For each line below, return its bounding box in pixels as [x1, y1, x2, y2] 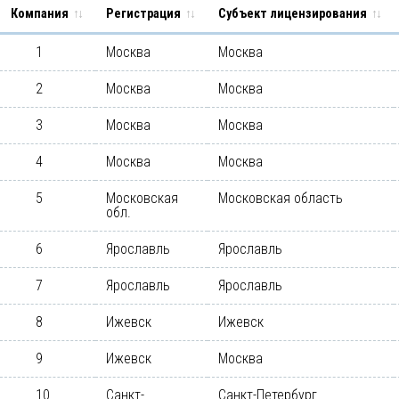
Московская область [218, 190, 343, 207]
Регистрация [106, 6, 181, 21]
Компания [11, 6, 69, 21]
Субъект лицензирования [218, 6, 367, 21]
